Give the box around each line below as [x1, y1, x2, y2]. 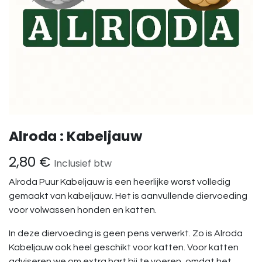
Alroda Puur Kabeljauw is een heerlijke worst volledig [9, 177, 230, 187]
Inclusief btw [54, 157, 112, 170]
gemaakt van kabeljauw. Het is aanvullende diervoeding [9, 191, 247, 201]
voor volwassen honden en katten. [9, 205, 157, 215]
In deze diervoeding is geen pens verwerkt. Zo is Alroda [9, 229, 243, 238]
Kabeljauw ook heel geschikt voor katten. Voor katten [9, 243, 239, 252]
